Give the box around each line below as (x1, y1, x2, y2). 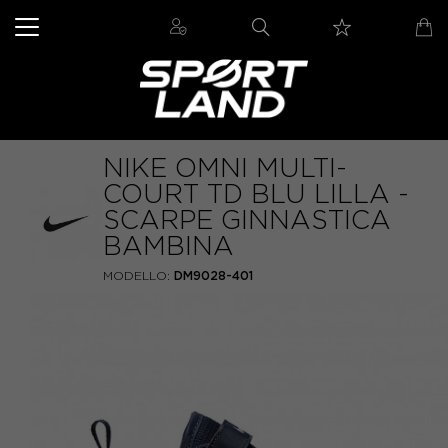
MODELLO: (103, 269, 170, 282)
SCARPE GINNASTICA (103, 206, 391, 234)
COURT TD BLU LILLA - (103, 180, 409, 208)
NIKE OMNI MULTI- (103, 154, 347, 182)
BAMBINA (103, 232, 234, 260)
